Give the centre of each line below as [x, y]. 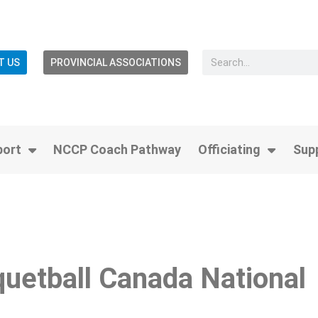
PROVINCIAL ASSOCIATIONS [115, 63]
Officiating [230, 149]
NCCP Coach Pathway [117, 149]
